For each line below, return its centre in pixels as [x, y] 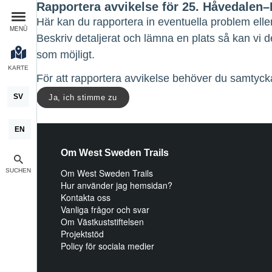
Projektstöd [82, 234]
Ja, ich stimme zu [83, 97]
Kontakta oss [86, 197]
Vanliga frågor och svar [105, 209]
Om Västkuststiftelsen [102, 222]
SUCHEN [18, 170]
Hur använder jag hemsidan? [117, 185]
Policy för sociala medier [107, 246]
